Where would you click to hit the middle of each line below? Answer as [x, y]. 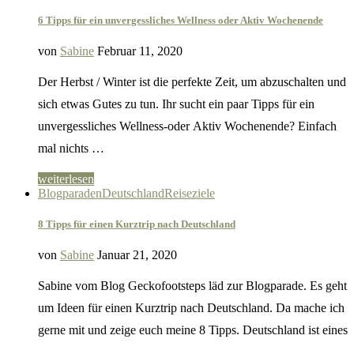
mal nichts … [71, 148]
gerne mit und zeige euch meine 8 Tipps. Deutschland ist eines [193, 330]
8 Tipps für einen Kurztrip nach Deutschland [137, 224]
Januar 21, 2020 [137, 255]
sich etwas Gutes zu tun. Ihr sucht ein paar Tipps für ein [176, 104]
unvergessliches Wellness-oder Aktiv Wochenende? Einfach [187, 126]
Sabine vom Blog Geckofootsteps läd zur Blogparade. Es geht [192, 286]
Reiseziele [190, 193]
